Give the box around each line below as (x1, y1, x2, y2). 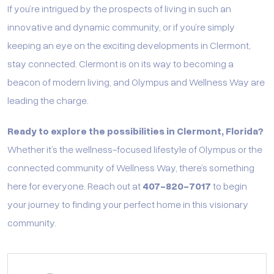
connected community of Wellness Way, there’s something (7, 160, 254, 174)
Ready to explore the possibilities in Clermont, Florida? (7, 124, 264, 137)
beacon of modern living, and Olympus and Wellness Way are (7, 75, 265, 88)
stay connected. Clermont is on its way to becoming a (7, 56, 234, 70)
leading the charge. (7, 93, 89, 106)
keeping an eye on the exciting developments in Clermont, (7, 38, 251, 51)
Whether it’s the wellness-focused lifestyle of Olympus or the (7, 142, 262, 155)
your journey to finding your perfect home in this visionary (7, 197, 248, 210)
